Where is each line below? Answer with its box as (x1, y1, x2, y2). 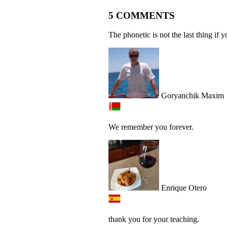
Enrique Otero (159, 183, 207, 193)
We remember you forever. (108, 123, 194, 132)
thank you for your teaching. (108, 215, 199, 224)
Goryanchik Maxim (159, 91, 224, 100)
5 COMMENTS (108, 10, 175, 21)
